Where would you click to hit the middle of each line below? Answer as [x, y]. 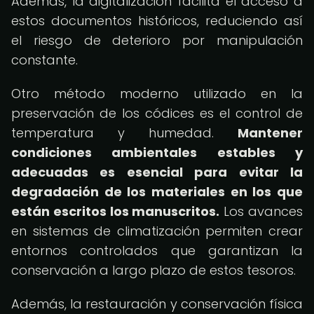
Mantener [270, 133]
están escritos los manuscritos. [116, 211]
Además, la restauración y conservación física [157, 304]
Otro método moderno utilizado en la [157, 94]
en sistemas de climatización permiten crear [157, 231]
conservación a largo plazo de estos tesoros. [153, 270]
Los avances [261, 211]
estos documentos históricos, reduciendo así [157, 21]
